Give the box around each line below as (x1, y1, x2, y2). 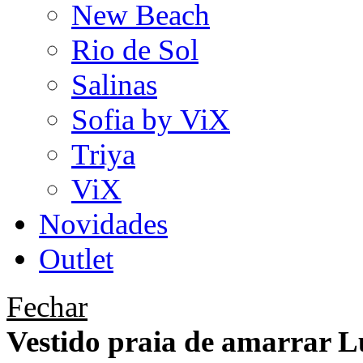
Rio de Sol (71, 33, 199, 66)
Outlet (39, 242, 113, 275)
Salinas (71, 68, 157, 101)
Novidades (39, 207, 168, 241)
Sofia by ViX (71, 103, 230, 136)
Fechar (6, 290, 88, 323)
